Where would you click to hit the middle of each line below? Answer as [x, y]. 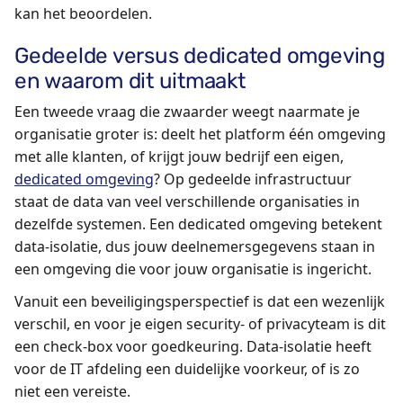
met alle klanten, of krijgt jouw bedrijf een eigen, [179, 157]
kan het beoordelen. [83, 13]
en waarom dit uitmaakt [130, 80]
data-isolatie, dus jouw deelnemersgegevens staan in [195, 247]
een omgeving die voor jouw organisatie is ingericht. [193, 269]
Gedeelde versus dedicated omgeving [200, 55]
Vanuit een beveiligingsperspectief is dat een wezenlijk [200, 302]
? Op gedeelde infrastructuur [253, 179]
